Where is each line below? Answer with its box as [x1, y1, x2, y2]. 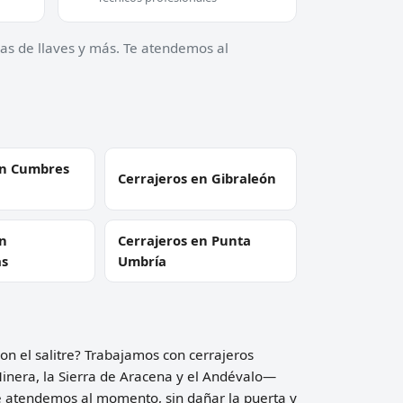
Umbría [118, 251, 167, 270]
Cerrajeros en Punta [118, 230, 252, 249]
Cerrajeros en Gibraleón [118, 169, 277, 188]
